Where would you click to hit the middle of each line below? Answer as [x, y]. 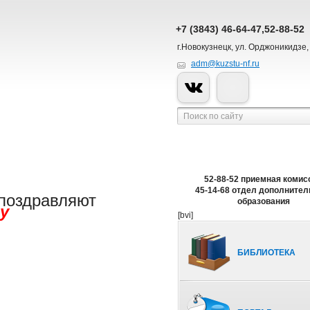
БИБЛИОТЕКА [266, 253]
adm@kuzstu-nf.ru [225, 64]
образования [263, 201]
